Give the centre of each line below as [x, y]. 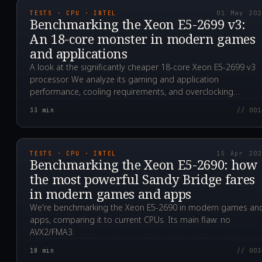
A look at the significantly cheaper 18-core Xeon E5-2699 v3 [143, 67]
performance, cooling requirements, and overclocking [132, 92]
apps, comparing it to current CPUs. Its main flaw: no [130, 220]
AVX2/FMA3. [52, 232]
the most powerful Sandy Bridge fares [143, 179]
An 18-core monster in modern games [143, 39]
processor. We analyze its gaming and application [124, 80]
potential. [48, 104]
